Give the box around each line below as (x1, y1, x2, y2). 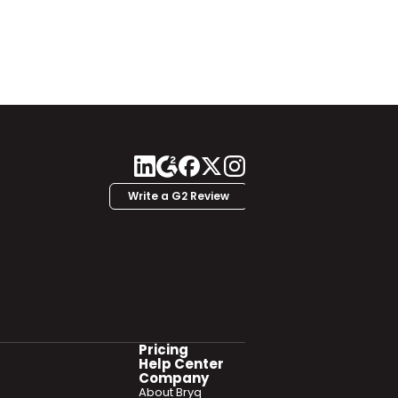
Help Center (139, 354, 224, 373)
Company (139, 369, 209, 387)
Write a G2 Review (128, 188, 229, 203)
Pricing (139, 340, 188, 359)
